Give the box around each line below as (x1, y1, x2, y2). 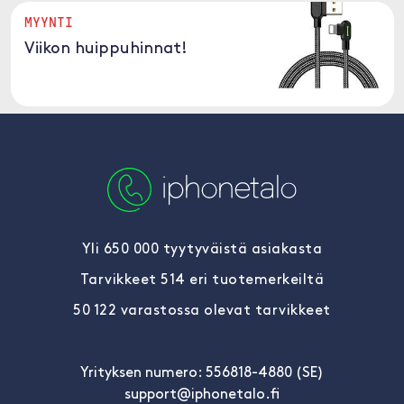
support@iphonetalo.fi (124, 388, 280, 402)
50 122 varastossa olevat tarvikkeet (73, 304, 331, 318)
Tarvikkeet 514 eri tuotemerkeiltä (79, 273, 325, 288)
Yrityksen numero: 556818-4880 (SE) (80, 366, 324, 381)
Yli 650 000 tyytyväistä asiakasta (81, 243, 323, 257)
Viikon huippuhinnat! (23, 41, 188, 58)
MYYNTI (23, 12, 73, 32)
